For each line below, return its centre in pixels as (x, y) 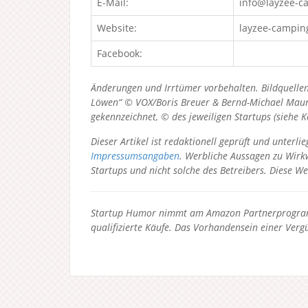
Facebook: (120, 53)
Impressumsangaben (135, 156)
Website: (117, 28)
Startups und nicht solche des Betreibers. (180, 170)
